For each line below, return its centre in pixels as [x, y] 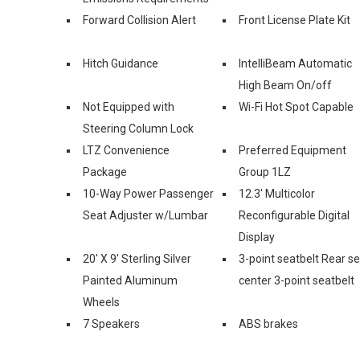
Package [105, 172]
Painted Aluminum [130, 280]
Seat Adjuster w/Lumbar [145, 215]
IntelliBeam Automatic [295, 63]
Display [257, 237]
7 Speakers [111, 323]
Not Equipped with [129, 106]
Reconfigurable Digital [294, 215]
